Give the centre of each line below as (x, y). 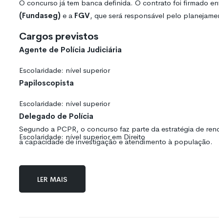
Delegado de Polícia (56, 116)
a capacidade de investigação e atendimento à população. (116, 141)
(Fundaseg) (40, 15)
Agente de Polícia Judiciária (70, 49)
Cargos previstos (59, 36)
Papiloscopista (46, 83)
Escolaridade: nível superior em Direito (82, 136)
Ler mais (52, 178)
